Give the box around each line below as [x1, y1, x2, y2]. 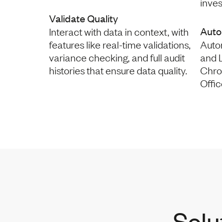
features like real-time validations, [49, 37, 191, 51]
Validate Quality [49, 11, 118, 25]
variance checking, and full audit [49, 50, 185, 63]
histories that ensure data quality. [49, 63, 188, 76]
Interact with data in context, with [49, 24, 189, 38]
